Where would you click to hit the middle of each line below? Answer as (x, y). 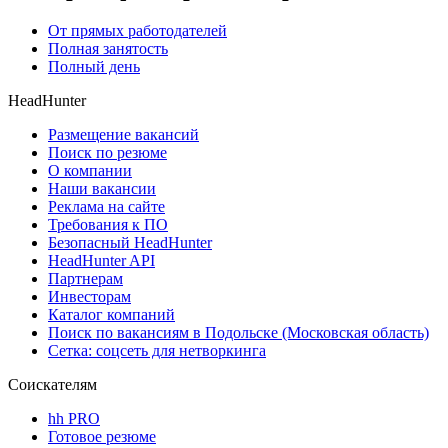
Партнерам (85, 279)
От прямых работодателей (137, 31)
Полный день (94, 67)
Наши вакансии (102, 189)
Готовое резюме (102, 437)
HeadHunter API (101, 261)
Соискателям (52, 385)
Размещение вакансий (123, 135)
